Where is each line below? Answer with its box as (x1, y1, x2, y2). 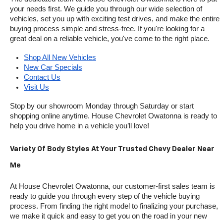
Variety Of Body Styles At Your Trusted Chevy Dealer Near (10, 146, 215, 153)
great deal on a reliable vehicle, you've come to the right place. (10, 35, 210, 43)
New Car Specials (24, 63, 82, 72)
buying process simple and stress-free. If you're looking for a (10, 25, 205, 33)
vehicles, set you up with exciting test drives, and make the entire (10, 15, 220, 23)
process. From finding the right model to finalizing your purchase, (10, 202, 218, 211)
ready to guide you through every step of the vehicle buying (10, 192, 200, 201)
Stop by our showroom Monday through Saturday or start (10, 102, 194, 111)
